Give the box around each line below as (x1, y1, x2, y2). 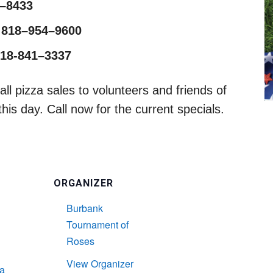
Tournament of (66, 217, 129, 232)
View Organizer (66, 256, 133, 271)
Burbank (66, 200, 103, 215)
